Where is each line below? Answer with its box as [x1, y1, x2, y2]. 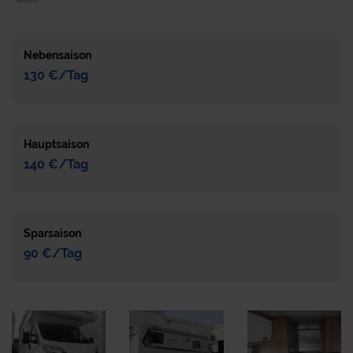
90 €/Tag [24, 245, 82, 261]
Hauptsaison [24, 137, 89, 150]
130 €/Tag [24, 67, 88, 83]
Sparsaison [24, 226, 81, 240]
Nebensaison [24, 48, 91, 61]
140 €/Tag [24, 156, 88, 172]
